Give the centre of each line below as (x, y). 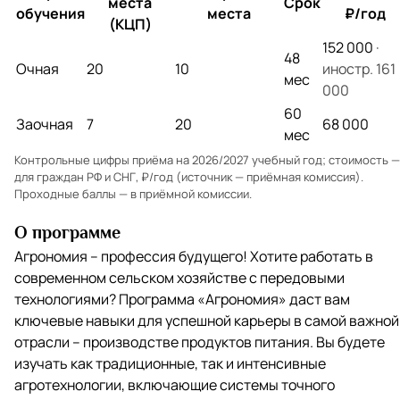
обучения (50, 13)
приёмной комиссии (194, 193)
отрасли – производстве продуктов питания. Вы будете (200, 342)
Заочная (45, 124)
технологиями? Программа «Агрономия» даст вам (182, 299)
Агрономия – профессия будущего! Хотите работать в (194, 256)
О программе (67, 232)
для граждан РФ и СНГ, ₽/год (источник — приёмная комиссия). (189, 176)
